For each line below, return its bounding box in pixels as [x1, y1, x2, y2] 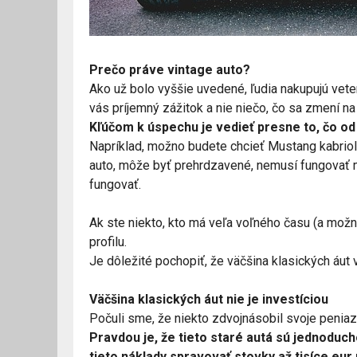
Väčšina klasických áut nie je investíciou [89, 291, 328, 307]
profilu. [89, 233, 127, 249]
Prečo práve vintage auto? [89, 61, 250, 77]
